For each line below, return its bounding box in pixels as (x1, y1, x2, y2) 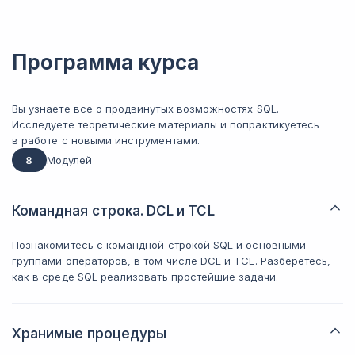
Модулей (47, 154, 93, 166)
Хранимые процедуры (12, 326, 167, 342)
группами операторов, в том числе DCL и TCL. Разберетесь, (12, 254, 331, 267)
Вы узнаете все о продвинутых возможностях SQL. (12, 102, 279, 115)
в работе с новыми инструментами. (12, 134, 200, 147)
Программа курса (12, 50, 199, 74)
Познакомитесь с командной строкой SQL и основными (12, 239, 306, 251)
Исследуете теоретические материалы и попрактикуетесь (12, 118, 320, 131)
